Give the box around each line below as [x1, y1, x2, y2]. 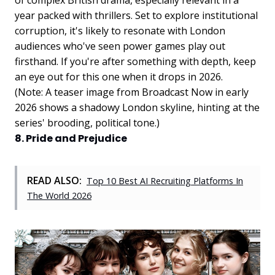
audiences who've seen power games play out [15, 39, 225, 53]
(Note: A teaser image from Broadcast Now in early [15, 85, 249, 99]
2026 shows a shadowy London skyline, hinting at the [15, 100, 260, 114]
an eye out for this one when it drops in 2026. [15, 69, 223, 83]
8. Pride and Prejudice [15, 131, 127, 145]
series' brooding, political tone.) [15, 115, 160, 130]
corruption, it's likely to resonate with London [15, 23, 225, 37]
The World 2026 [27, 189, 91, 201]
